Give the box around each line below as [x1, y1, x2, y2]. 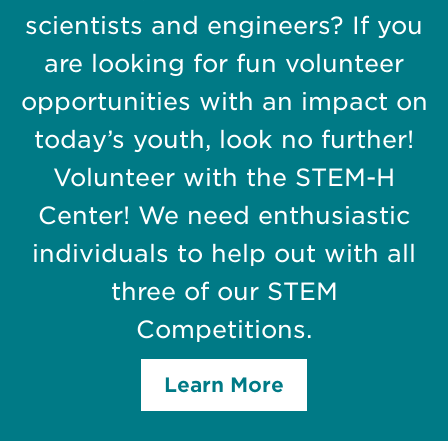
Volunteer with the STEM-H [53, 163, 395, 193]
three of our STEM [110, 277, 338, 307]
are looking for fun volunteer [44, 49, 404, 79]
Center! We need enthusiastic [38, 201, 410, 231]
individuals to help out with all [32, 239, 416, 269]
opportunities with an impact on [20, 87, 428, 117]
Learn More [164, 373, 284, 398]
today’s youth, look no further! [34, 125, 414, 155]
